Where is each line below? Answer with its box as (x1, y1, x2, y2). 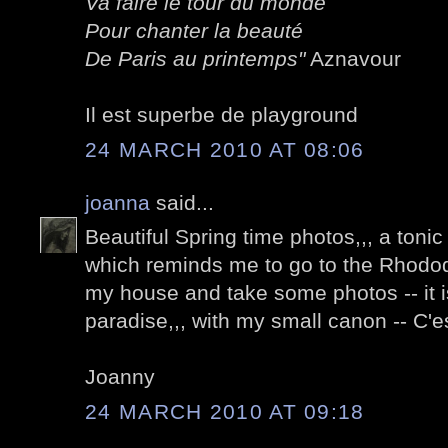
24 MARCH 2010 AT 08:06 (85, 137, 365, 161)
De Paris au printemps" (85, 47, 305, 71)
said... (150, 190, 214, 214)
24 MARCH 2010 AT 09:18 (85, 399, 365, 423)
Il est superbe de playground (85, 103, 358, 127)
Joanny (85, 365, 155, 389)
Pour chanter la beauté (85, 19, 303, 43)
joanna (85, 190, 150, 214)
